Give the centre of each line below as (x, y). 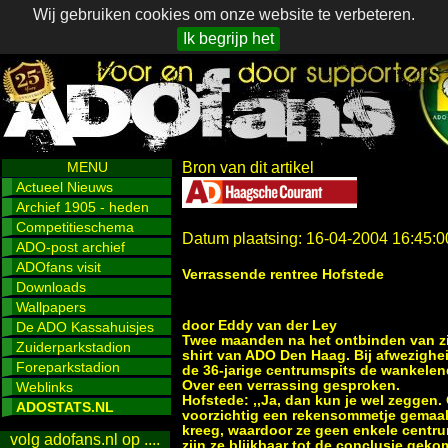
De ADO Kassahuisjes (85, 327)
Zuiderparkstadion (73, 347)
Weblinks (44, 387)
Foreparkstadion (68, 367)
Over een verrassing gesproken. (291, 385)
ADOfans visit (58, 267)
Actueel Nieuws (64, 187)
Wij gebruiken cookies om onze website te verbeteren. (224, 14)
